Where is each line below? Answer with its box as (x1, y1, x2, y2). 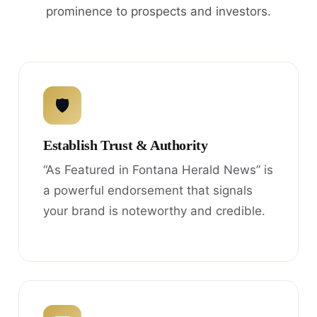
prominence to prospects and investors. (46, 4, 271, 19)
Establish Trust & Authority (43, 138, 208, 154)
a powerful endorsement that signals (43, 183, 253, 198)
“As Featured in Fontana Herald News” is (43, 163, 273, 178)
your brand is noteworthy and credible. (43, 204, 265, 219)
